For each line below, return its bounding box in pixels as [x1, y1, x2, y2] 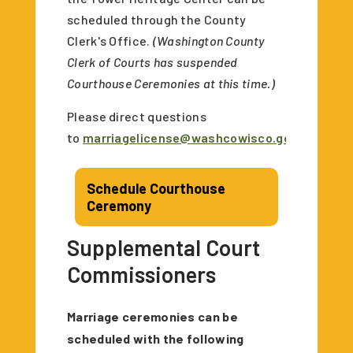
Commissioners [67, 260, 216, 288]
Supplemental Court [67, 233, 260, 261]
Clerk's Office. [67, 32, 153, 48]
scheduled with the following [67, 330, 244, 346]
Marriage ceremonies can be [67, 308, 238, 324]
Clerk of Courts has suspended [67, 54, 238, 69]
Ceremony [87, 196, 151, 214]
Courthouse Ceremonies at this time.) [67, 75, 275, 91]
